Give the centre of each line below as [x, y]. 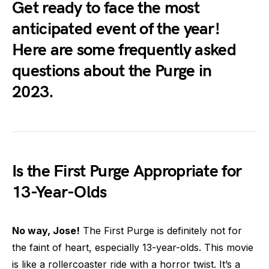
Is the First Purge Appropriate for [127, 171]
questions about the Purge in [112, 71]
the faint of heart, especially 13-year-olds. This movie [133, 247]
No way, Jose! [46, 230]
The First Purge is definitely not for [161, 230]
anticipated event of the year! [116, 29]
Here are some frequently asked [124, 50]
